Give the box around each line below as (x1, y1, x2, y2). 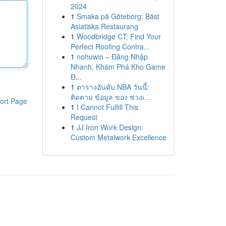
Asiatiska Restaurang (70, 21, 138, 31)
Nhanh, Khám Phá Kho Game (70, 62, 165, 72)
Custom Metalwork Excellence (70, 132, 166, 142)
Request (70, 112, 97, 122)
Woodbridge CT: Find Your (76, 31, 161, 41)
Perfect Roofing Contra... (70, 41, 150, 51)
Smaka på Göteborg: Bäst (76, 11, 159, 21)
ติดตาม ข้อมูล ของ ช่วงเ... (70, 92, 151, 102)
